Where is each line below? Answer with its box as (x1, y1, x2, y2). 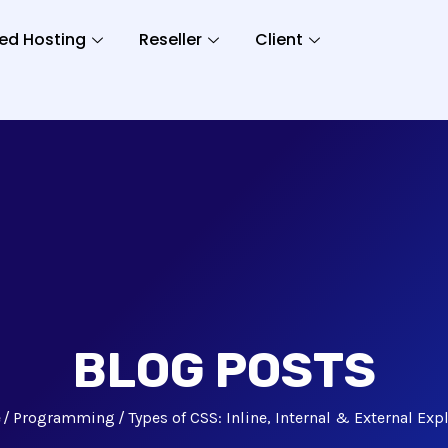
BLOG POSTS (72, 341, 376, 399)
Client (254, 28, 303, 51)
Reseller (138, 28, 202, 51)
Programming (13, 408, 116, 427)
